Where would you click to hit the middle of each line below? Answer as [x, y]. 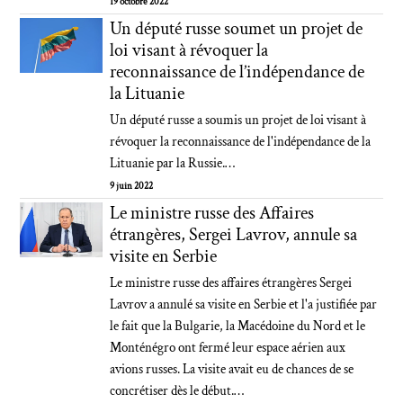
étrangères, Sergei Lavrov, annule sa [234, 235]
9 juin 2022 [132, 186]
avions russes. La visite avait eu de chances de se [232, 369]
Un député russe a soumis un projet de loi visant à [238, 120]
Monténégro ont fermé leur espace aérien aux [228, 348]
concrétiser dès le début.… [177, 391]
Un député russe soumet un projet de [237, 29]
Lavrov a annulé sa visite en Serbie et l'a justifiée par [244, 304]
